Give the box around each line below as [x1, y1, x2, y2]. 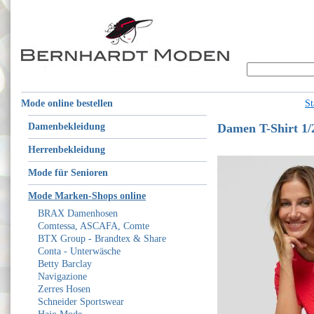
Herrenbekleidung [28, 144, 105, 155]
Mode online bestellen [21, 98, 113, 109]
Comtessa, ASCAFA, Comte [38, 221, 149, 231]
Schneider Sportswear [38, 296, 124, 307]
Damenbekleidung [28, 121, 105, 132]
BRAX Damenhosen [38, 208, 118, 219]
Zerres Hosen [38, 284, 90, 294]
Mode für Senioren [28, 168, 108, 178]
